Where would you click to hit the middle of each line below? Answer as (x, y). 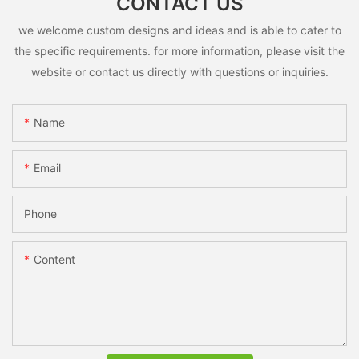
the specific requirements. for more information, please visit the (179, 50)
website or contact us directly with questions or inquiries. (179, 71)
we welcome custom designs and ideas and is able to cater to (179, 30)
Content (54, 260)
